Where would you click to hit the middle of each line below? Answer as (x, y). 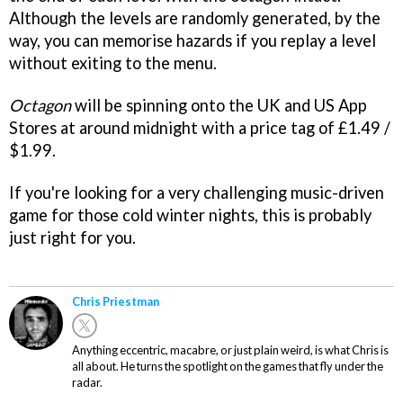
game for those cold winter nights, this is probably (190, 215)
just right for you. (72, 237)
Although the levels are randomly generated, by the (195, 18)
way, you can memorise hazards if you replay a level (193, 40)
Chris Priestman (116, 302)
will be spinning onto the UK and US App (219, 105)
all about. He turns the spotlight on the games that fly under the (228, 367)
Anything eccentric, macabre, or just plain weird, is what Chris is (230, 350)
